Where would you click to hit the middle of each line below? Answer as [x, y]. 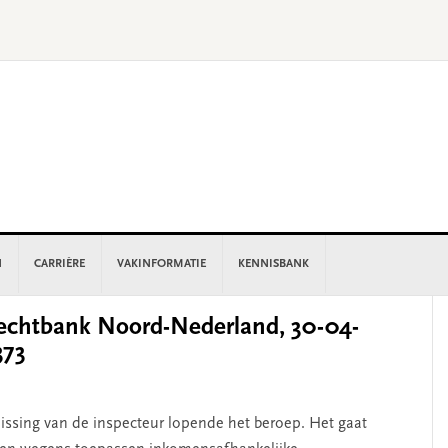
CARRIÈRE [59, 264]
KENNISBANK [273, 264]
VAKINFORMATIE [161, 264]
